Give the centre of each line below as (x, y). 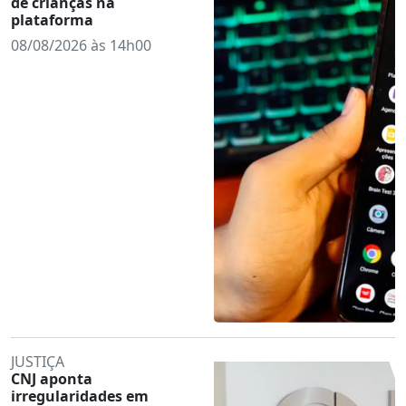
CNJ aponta (52, 378)
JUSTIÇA (38, 361)
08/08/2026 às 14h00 (81, 45)
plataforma (52, 19)
